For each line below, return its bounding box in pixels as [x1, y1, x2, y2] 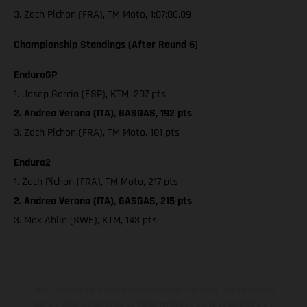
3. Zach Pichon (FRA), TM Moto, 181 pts [14, 125, 180, 140]
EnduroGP [14, 68, 57, 83]
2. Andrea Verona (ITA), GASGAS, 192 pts [14, 106, 192, 121]
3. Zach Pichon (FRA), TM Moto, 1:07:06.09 [14, 8, 191, 23]
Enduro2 [14, 156, 51, 171]
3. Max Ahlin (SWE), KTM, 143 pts [14, 213, 157, 228]
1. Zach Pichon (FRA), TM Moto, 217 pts [14, 175, 178, 190]
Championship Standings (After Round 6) [14, 38, 198, 53]
